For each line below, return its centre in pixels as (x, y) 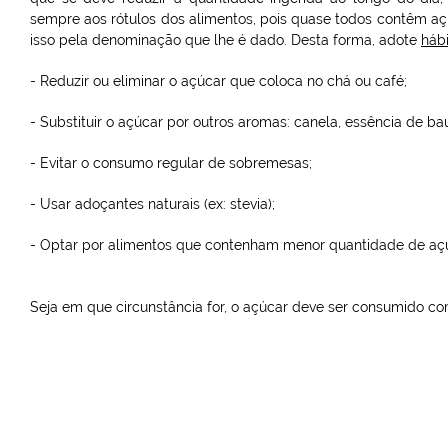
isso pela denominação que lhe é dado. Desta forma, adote (225, 39)
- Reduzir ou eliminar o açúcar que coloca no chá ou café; (218, 80)
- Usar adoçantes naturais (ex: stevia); (152, 203)
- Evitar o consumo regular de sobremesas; (171, 162)
